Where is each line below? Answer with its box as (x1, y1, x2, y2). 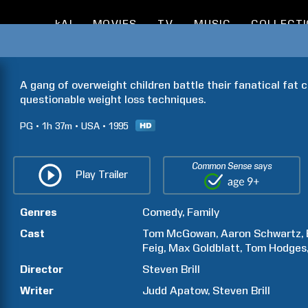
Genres (20, 206, 57, 219)
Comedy (142, 206, 183, 219)
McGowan (166, 227, 217, 240)
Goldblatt (192, 241, 241, 254)
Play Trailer (75, 168, 128, 181)
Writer (20, 284, 54, 297)
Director (20, 263, 63, 276)
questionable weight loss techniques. (20, 93, 206, 106)
